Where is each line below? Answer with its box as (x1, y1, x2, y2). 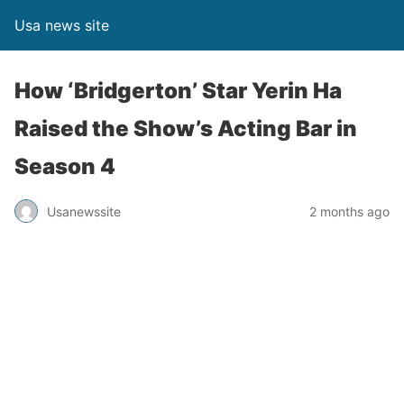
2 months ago (309, 203, 390, 219)
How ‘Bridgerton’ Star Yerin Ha (14, 78, 342, 104)
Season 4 (14, 153, 115, 179)
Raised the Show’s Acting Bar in (14, 115, 357, 142)
